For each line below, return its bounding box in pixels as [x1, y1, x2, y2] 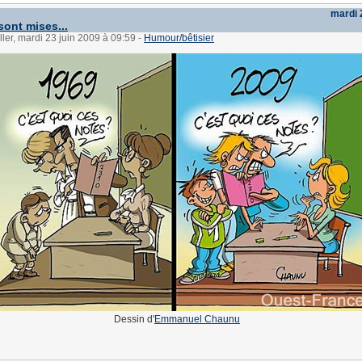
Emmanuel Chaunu [154, 314, 240, 325]
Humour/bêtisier [144, 32, 214, 44]
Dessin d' [114, 314, 154, 325]
